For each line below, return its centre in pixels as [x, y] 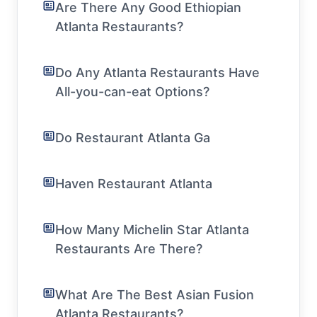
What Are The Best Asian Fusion [155, 294]
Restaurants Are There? [129, 248]
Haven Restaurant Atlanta [134, 183]
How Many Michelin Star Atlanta [152, 229]
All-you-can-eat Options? [132, 91]
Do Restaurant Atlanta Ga [133, 137]
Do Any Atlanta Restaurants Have [157, 72]
